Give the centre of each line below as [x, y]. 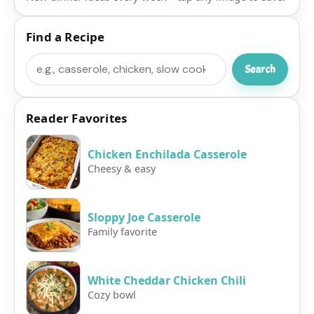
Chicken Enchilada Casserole [167, 154]
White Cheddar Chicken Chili [167, 280]
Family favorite [122, 231]
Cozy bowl [112, 294]
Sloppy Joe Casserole [144, 217]
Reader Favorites [77, 118]
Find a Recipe [66, 36]
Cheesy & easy [122, 168]
